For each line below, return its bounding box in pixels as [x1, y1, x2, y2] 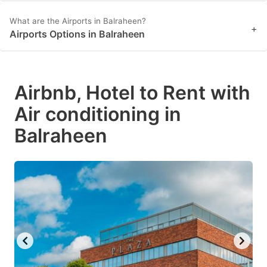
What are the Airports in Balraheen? [10, 16, 146, 26]
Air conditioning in [14, 103, 181, 126]
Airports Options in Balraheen [10, 28, 145, 41]
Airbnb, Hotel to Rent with [14, 81, 250, 105]
